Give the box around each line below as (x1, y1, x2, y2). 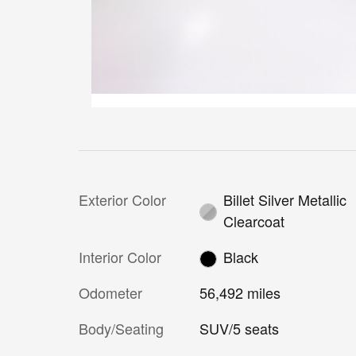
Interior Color (79, 246, 161, 267)
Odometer (79, 282, 142, 304)
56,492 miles (199, 282, 281, 304)
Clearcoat (223, 210, 285, 231)
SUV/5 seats (199, 318, 279, 339)
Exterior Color (79, 188, 166, 210)
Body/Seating (79, 318, 164, 339)
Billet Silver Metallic (223, 188, 347, 210)
